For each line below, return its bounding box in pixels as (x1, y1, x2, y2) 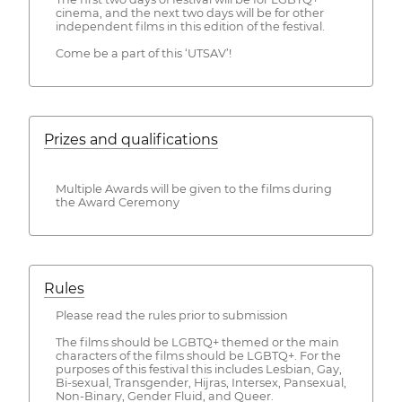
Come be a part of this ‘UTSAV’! (55, 47, 232, 61)
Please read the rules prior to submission (55, 309, 288, 323)
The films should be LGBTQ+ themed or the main (55, 336, 339, 350)
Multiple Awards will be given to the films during (55, 182, 332, 197)
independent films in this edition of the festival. (55, 20, 325, 34)
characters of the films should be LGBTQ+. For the (55, 349, 341, 363)
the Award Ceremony (55, 196, 179, 210)
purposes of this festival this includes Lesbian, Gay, (55, 363, 342, 377)
